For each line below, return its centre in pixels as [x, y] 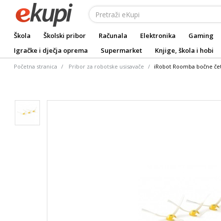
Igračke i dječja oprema [51, 50]
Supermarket [121, 50]
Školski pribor [65, 36]
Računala [113, 36]
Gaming [201, 36]
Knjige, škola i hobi [184, 50]
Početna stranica [36, 66]
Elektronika [158, 36]
